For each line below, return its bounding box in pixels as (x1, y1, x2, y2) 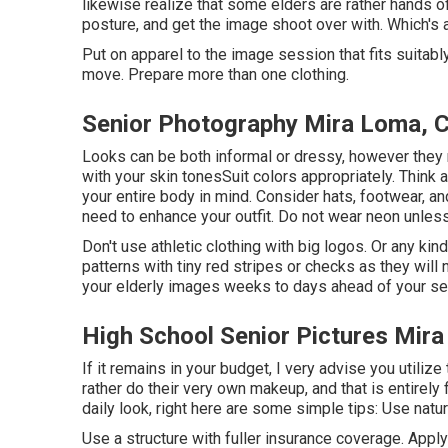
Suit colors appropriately (222, 167, 392, 186)
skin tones (149, 167, 222, 186)
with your (82, 167, 149, 186)
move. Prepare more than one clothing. (82, 65, 349, 84)
